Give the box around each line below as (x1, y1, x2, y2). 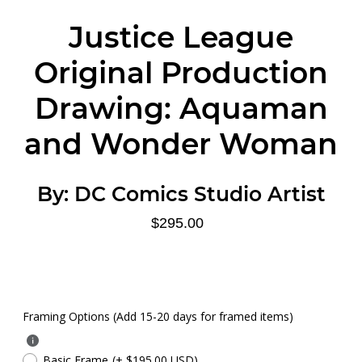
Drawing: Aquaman (34, 90, 328, 127)
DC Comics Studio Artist (74, 182, 326, 207)
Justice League (69, 19, 293, 56)
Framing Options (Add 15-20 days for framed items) (22, 309, 293, 325)
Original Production (34, 55, 328, 91)
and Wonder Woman (24, 126, 338, 162)
